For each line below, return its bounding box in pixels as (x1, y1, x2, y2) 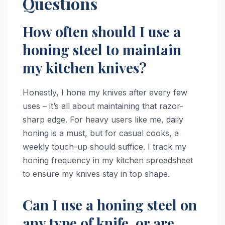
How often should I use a (23, 22, 181, 41)
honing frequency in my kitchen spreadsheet (23, 155, 193, 165)
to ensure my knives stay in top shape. (23, 168, 170, 179)
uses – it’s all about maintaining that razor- (23, 100, 183, 111)
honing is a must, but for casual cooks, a (23, 128, 179, 138)
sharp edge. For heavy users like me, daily (23, 114, 183, 125)
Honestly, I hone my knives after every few (23, 87, 187, 97)
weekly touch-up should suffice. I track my (23, 141, 186, 152)
